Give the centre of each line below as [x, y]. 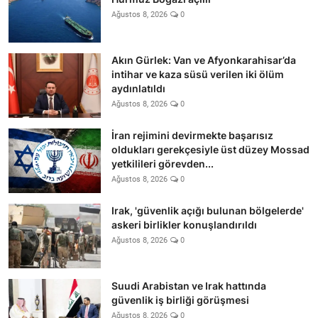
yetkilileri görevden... [163, 163]
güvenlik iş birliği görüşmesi [180, 300]
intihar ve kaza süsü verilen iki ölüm [198, 74]
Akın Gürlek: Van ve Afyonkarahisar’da [204, 60]
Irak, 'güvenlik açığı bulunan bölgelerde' [208, 210]
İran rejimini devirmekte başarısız [192, 135]
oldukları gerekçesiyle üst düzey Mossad [210, 149]
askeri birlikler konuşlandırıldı [184, 224]
